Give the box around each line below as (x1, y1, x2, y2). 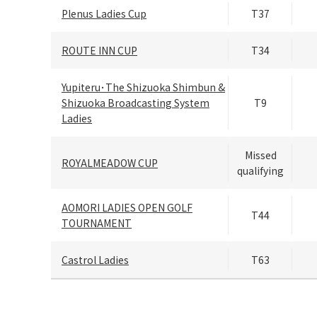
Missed (244, 148, 277, 163)
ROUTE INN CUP (62, 43, 137, 58)
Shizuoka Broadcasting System (62, 96, 209, 110)
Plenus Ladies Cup (62, 6, 146, 21)
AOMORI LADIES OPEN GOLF (62, 200, 192, 215)
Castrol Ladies (62, 253, 129, 267)
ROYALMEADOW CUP (62, 156, 158, 171)
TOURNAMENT (62, 216, 132, 231)
